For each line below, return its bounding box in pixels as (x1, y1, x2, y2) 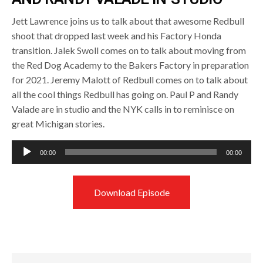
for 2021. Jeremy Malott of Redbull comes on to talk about (12, 74, 248, 85)
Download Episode (93, 187, 170, 198)
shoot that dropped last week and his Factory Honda (12, 30, 222, 41)
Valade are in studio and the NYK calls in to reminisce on (12, 103, 235, 114)
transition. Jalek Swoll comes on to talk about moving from (12, 45, 247, 56)
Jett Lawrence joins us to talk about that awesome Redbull (12, 15, 245, 26)
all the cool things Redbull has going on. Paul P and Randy (12, 89, 239, 100)
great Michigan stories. (12, 118, 105, 129)
